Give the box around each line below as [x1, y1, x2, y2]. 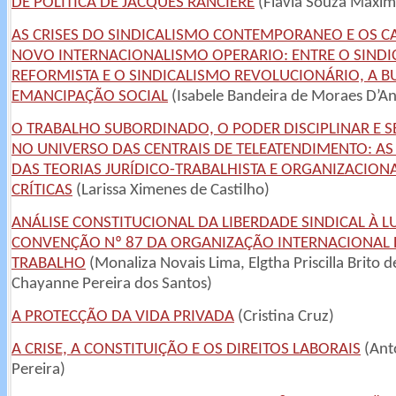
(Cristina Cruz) [234, 308, 334, 326]
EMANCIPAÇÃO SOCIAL [11, 88, 168, 106]
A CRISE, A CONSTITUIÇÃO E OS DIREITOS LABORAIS [11, 340, 361, 359]
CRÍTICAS [11, 181, 72, 200]
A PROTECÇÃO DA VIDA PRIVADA [11, 308, 234, 326]
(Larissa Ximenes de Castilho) [72, 181, 270, 200]
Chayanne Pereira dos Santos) [11, 275, 212, 293]
